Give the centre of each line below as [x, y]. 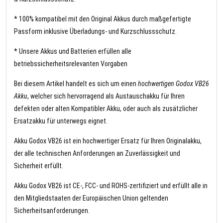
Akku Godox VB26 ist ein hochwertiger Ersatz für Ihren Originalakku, [108, 141]
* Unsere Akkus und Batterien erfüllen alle [73, 52]
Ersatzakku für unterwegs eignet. [61, 121]
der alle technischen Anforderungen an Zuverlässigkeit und [97, 154]
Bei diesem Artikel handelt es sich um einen [76, 84]
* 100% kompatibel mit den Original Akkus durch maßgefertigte [103, 19]
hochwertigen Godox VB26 [173, 84]
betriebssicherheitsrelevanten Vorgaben [71, 64]
